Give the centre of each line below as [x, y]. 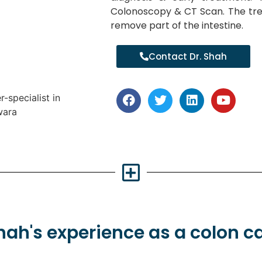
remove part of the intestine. [177, 25]
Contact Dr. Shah [187, 56]
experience [96, 232]
